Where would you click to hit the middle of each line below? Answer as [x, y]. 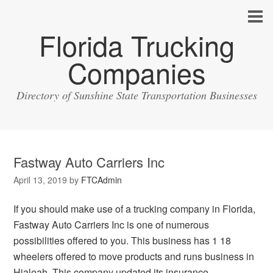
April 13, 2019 [41, 180]
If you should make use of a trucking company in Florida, [135, 209]
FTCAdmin [102, 180]
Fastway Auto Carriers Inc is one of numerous [112, 225]
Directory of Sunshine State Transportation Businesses [136, 95]
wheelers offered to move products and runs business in [134, 256]
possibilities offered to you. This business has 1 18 [122, 240]
